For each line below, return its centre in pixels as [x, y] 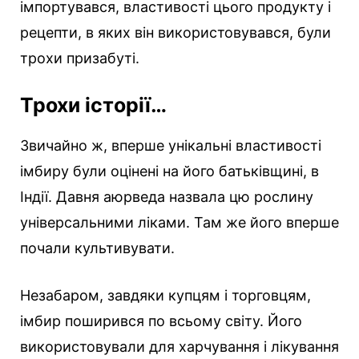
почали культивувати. [97, 248]
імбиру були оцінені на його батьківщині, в [169, 171]
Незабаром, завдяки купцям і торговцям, [165, 296]
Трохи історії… [93, 105]
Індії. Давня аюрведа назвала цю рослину [167, 197]
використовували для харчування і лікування [179, 347]
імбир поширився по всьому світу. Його [161, 321]
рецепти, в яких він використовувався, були [175, 33]
